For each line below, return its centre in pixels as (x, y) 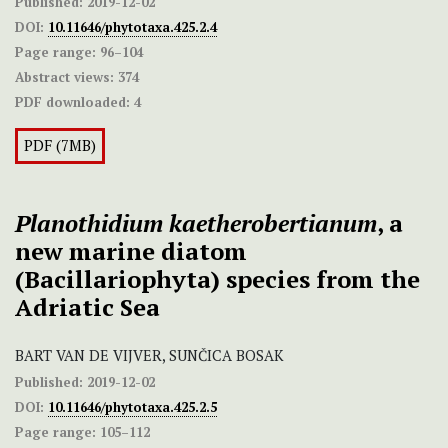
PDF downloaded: (72, 102)
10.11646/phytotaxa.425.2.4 (132, 27)
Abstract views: (64, 77)
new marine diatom (131, 251)
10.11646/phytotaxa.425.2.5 (132, 407)
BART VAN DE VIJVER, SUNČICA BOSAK (149, 356)
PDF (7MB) (60, 146)
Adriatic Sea (87, 307)
